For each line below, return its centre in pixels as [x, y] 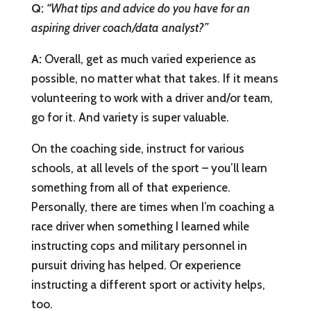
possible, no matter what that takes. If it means [154, 79]
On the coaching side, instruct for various [137, 149]
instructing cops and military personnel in [139, 246]
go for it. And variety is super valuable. [130, 118]
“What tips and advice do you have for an [148, 9]
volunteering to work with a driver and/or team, [152, 98]
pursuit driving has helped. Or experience [136, 266]
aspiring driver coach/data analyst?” [119, 28]
